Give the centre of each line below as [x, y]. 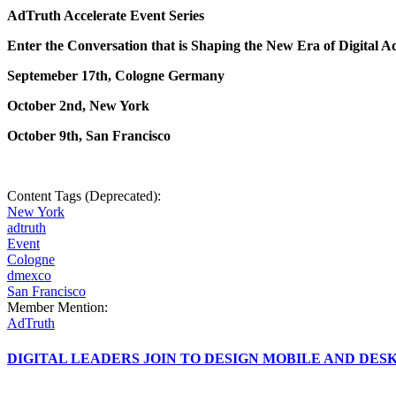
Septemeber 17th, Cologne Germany [118, 76]
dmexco [29, 276]
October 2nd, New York [80, 106]
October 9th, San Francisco [89, 136]
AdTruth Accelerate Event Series [107, 16]
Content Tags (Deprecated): [86, 196]
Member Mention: [59, 308]
